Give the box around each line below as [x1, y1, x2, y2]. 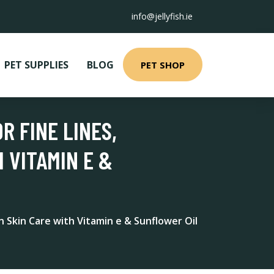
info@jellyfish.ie [131, 10, 193, 22]
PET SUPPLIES [4, 58, 68, 72]
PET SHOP [141, 58, 185, 71]
